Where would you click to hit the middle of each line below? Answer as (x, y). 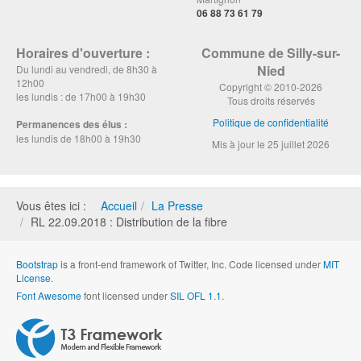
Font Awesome (49, 295)
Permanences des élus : (72, 124)
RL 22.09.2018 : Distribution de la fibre (129, 222)
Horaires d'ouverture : (83, 53)
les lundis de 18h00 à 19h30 (79, 138)
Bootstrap (37, 264)
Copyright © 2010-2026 (271, 87)
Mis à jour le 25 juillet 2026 (271, 144)
